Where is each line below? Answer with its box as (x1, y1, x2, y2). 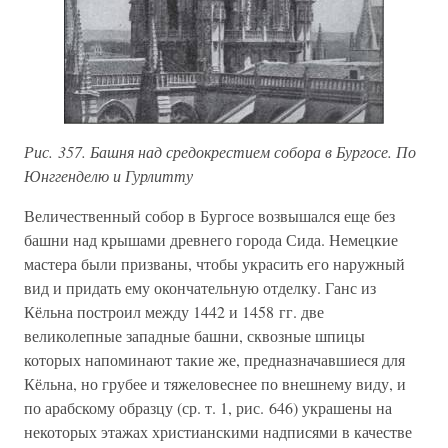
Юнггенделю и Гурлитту (24, 165, 193, 186)
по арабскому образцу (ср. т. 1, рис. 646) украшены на (24, 397, 392, 418)
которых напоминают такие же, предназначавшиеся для (24, 349, 405, 370)
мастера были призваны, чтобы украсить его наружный (24, 253, 405, 274)
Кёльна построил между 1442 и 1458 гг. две (24, 301, 324, 322)
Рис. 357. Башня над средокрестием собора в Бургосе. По (24, 141, 416, 162)
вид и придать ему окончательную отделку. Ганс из (24, 277, 376, 298)
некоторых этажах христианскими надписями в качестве (24, 421, 412, 442)
